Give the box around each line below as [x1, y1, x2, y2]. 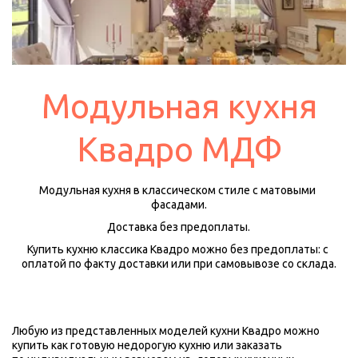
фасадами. [151, 198, 207, 212]
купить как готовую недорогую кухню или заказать [12, 339, 282, 352]
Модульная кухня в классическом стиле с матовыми [39, 184, 316, 197]
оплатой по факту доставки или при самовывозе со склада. [22, 257, 336, 271]
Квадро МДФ [76, 130, 282, 169]
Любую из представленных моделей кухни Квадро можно [11, 324, 320, 338]
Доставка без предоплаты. [107, 221, 251, 234]
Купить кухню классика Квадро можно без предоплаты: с [26, 243, 328, 257]
